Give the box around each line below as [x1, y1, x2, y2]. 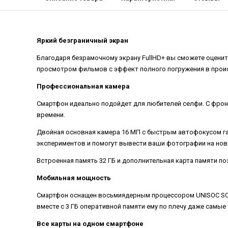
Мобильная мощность [37, 174, 111, 182]
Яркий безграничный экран [37, 36, 128, 44]
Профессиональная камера [37, 82, 130, 90]
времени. [37, 110, 65, 119]
